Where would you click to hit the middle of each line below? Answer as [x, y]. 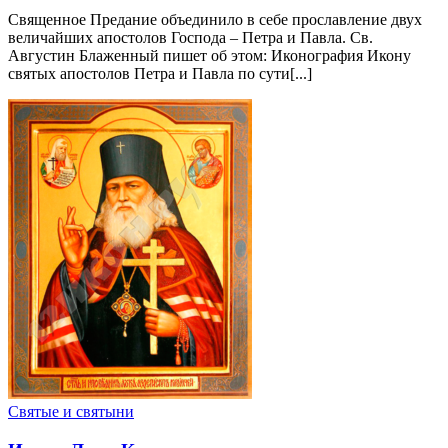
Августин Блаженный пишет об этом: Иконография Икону [209, 55]
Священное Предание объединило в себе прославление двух [215, 19]
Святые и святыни [71, 411]
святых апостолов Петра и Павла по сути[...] [160, 73]
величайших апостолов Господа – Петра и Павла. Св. [190, 37]
